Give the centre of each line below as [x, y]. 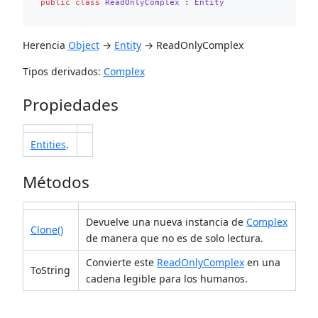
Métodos [56, 182]
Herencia [45, 45]
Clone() [47, 230]
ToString [50, 270]
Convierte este [121, 263]
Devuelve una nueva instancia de [166, 222]
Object [83, 45]
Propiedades [70, 105]
